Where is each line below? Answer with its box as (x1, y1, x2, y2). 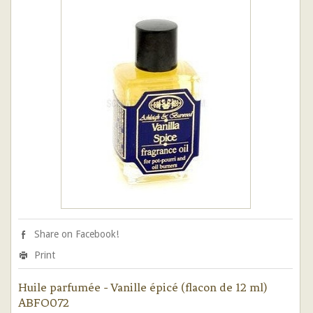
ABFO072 (18, 296, 69, 310)
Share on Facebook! (34, 228, 119, 240)
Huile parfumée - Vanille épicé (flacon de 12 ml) (18, 280, 267, 294)
